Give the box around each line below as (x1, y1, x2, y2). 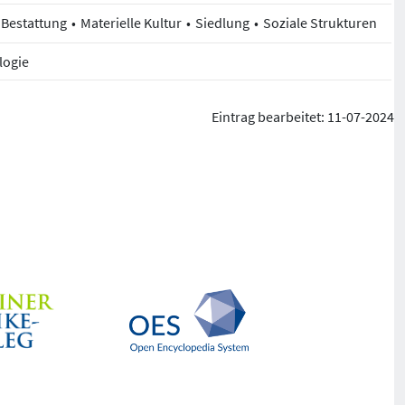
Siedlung (195, 13, 250, 32)
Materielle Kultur (80, 13, 182, 32)
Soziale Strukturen (263, 13, 377, 32)
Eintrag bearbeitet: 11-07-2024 (211, 107, 394, 126)
